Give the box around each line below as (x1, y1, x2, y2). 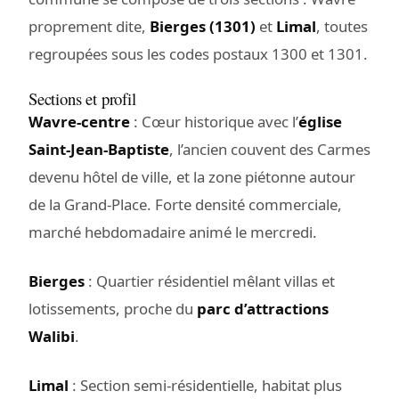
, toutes (316, 15, 368, 37)
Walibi (28, 325, 75, 346)
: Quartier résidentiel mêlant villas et (85, 270, 335, 291)
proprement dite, (28, 15, 150, 37)
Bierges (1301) (150, 15, 256, 37)
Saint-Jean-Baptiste (28, 138, 169, 159)
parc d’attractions (197, 297, 329, 319)
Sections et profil (28, 86, 136, 110)
